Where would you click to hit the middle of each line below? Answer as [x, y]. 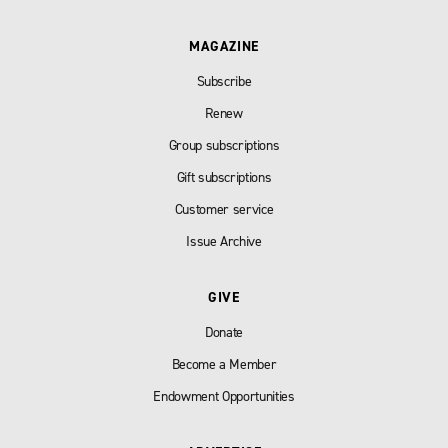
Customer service [224, 210]
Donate [224, 333]
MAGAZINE [224, 47]
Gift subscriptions [224, 178]
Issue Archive [224, 242]
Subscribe [224, 82]
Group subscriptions [224, 146]
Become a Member [224, 365]
